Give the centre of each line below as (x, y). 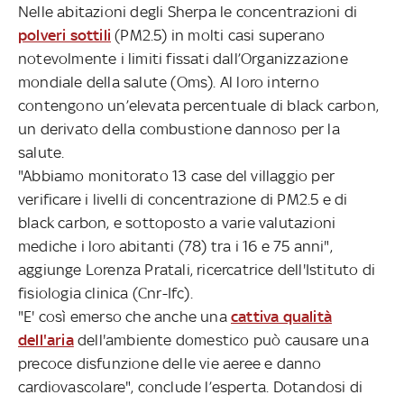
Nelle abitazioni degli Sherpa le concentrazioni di (188, 11)
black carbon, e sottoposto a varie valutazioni (177, 222)
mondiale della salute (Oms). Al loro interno (169, 82)
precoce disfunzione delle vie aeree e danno (170, 363)
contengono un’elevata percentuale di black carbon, (199, 105)
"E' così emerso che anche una (124, 316)
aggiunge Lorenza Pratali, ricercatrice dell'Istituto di (197, 269)
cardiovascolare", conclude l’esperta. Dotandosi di (191, 386)
